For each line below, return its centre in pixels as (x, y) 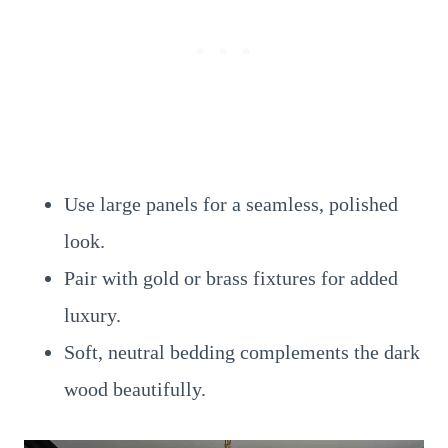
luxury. (92, 315)
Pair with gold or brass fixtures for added (231, 278)
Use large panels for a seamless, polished (231, 204)
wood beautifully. (135, 389)
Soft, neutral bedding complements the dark (242, 352)
